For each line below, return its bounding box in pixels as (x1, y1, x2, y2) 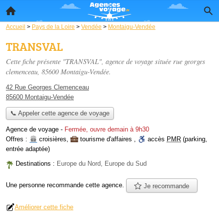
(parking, (181, 135, 207, 143)
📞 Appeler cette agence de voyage (10, 109, 109, 117)
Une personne (6, 181, 47, 189)
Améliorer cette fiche (15, 203, 73, 211)
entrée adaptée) (6, 145, 50, 153)
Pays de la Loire (32, 23, 75, 30)
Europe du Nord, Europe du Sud (57, 160, 147, 168)
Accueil (6, 23, 25, 30)
